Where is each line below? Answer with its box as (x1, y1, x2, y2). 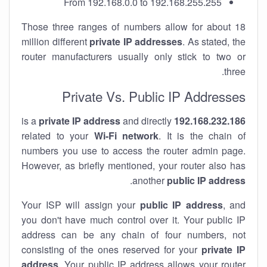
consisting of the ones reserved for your (21, 243, 201, 256)
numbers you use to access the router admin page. (21, 144, 246, 157)
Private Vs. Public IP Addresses (62, 86, 246, 105)
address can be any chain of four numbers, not (21, 228, 246, 241)
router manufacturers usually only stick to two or (21, 49, 246, 63)
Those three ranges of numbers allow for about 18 (21, 20, 246, 33)
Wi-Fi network (94, 129, 159, 142)
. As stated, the (182, 35, 246, 48)
